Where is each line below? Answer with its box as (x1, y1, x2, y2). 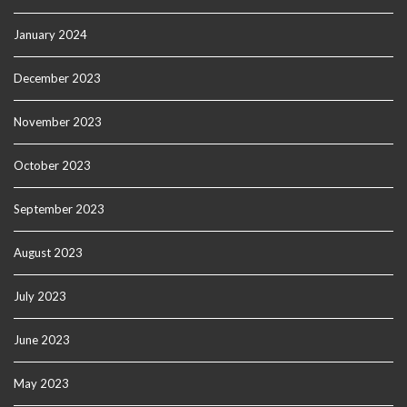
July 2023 (14, 289, 66, 303)
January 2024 (14, 27, 87, 42)
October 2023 (14, 158, 91, 173)
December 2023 (14, 71, 101, 85)
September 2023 (14, 202, 104, 216)
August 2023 (14, 245, 83, 260)
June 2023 (14, 333, 70, 347)
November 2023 (14, 114, 102, 129)
